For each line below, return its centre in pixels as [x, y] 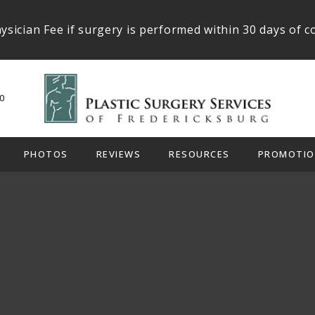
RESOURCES [199, 154]
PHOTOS [46, 154]
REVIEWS [118, 154]
